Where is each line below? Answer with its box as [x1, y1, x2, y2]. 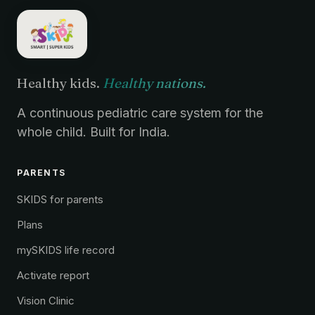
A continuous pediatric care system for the [17, 105, 263, 121]
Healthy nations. [103, 75, 206, 92]
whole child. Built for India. [17, 124, 170, 140]
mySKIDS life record [17, 243, 115, 257]
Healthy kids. [17, 75, 103, 92]
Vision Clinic [17, 294, 75, 308]
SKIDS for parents [17, 193, 103, 207]
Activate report [17, 269, 89, 283]
